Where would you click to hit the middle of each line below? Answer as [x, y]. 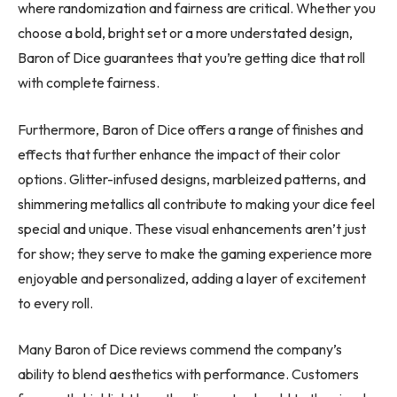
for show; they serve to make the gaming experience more [195, 253]
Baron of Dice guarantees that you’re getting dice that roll [191, 57]
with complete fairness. [89, 82]
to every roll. [55, 303]
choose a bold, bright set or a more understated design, [185, 32]
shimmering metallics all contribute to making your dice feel [196, 203]
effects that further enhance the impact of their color [179, 154]
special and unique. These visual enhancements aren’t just [192, 228]
